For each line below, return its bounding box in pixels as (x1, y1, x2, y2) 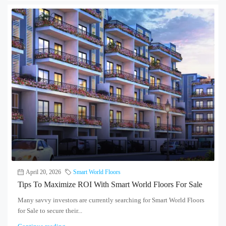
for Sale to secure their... (18, 206, 82, 214)
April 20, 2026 (26, 168, 61, 176)
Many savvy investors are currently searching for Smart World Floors (18, 196, 204, 204)
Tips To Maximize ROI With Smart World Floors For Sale (18, 180, 202, 189)
